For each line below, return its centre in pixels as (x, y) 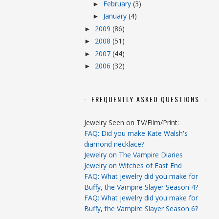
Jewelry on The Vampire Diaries (133, 155)
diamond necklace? (114, 144)
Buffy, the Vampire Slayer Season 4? (141, 187)
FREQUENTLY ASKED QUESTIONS (145, 99)
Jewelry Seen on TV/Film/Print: (131, 122)
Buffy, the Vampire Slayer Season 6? (141, 208)
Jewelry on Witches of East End (133, 165)
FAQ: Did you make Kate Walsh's (136, 133)
